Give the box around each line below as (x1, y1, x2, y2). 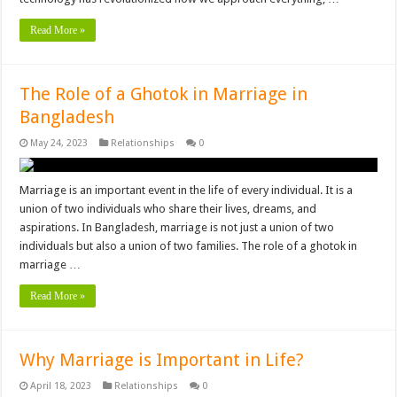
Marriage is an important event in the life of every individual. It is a (19, 183, 354, 198)
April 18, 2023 (30, 380, 92, 393)
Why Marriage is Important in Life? (19, 349, 305, 371)
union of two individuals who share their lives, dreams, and (19, 202, 317, 216)
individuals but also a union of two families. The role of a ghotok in (19, 239, 358, 253)
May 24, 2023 (30, 137, 89, 150)
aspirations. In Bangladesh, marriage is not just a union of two (19, 221, 335, 235)
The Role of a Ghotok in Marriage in (19, 83, 308, 105)
